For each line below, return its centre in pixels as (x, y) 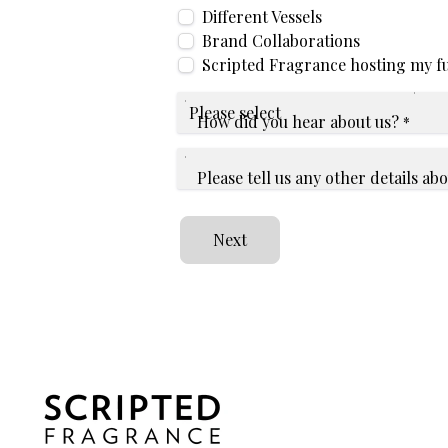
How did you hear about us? (298, 122)
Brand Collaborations (281, 41)
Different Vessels (262, 17)
